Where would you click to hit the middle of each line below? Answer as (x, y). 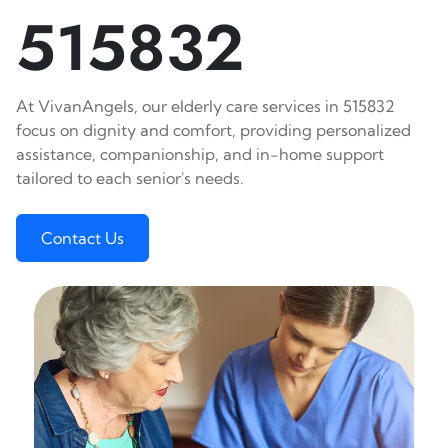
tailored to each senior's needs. (130, 178)
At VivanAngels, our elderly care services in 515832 (205, 106)
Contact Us (82, 238)
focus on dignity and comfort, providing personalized (213, 130)
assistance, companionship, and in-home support (200, 154)
